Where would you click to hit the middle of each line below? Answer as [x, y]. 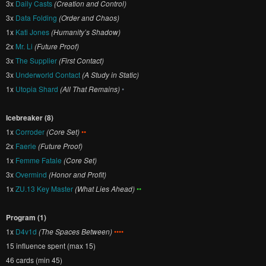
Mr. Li [24, 46]
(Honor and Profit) [77, 174]
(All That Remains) [90, 89]
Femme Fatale [39, 160]
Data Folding [36, 18]
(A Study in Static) [110, 75]
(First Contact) [81, 60]
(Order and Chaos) [89, 18]
